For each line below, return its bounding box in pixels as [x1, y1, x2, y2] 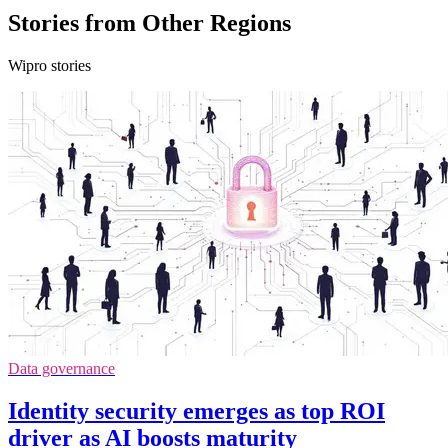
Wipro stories [8, 56, 91, 74]
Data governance [8, 359, 115, 377]
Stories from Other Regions [8, 9, 291, 36]
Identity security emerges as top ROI [8, 397, 385, 424]
